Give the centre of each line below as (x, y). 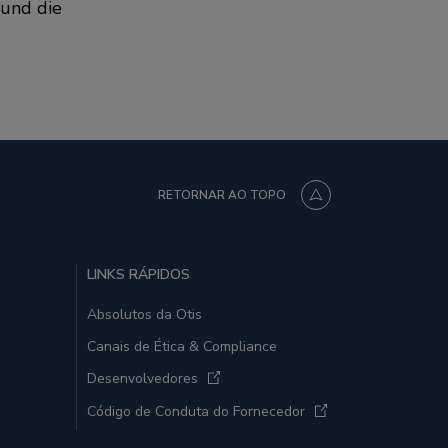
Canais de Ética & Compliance (182, 346)
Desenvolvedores (142, 378)
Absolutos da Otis (144, 314)
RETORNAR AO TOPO (222, 194)
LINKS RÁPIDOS (138, 274)
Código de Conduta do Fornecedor (196, 411)
